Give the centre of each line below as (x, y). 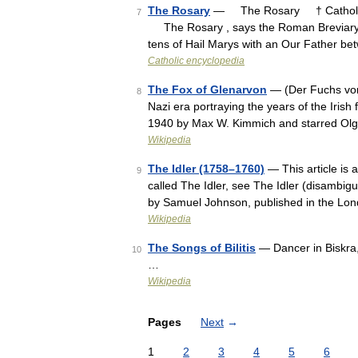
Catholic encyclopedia (196, 61)
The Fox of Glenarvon (207, 89)
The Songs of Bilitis (202, 248)
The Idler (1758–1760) (206, 169)
